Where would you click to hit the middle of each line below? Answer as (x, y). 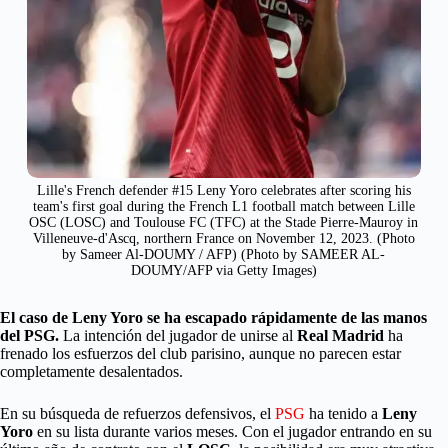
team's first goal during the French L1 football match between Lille (223, 207)
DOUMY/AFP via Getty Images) (223, 271)
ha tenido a (343, 414)
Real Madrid (340, 336)
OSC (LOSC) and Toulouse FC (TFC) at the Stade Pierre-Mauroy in (224, 223)
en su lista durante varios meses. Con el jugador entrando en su (232, 432)
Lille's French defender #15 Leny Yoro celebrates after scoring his (223, 191)
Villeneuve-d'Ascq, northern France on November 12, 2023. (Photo (223, 239)
